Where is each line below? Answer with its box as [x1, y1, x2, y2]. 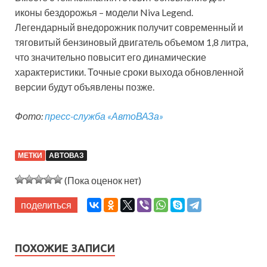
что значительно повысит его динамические [15, 51, 206, 63]
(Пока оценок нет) [63, 174, 141, 186]
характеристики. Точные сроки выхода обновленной [15, 66, 244, 77]
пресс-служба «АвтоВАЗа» [45, 110, 163, 122]
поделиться [21, 198, 72, 210]
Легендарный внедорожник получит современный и [15, 21, 243, 33]
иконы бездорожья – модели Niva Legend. [15, 6, 193, 18]
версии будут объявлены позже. [15, 80, 154, 92]
